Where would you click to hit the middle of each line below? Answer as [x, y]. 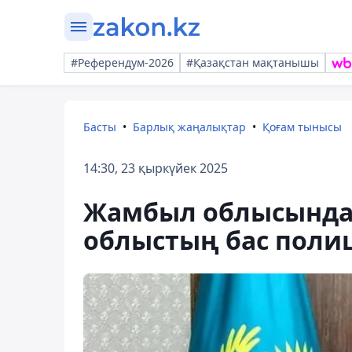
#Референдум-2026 [122, 62]
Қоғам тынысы [302, 127]
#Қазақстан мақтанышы [253, 62]
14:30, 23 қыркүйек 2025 [156, 168]
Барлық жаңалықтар [189, 127]
